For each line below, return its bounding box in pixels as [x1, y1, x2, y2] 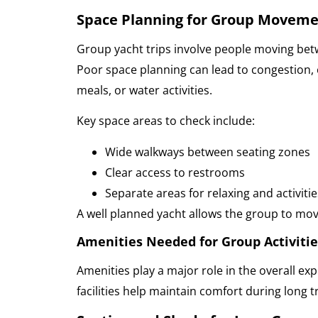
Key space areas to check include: [76, 113, 255, 129]
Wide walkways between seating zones [104, 143, 310, 160]
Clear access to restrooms [104, 164, 245, 180]
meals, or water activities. [76, 82, 212, 98]
